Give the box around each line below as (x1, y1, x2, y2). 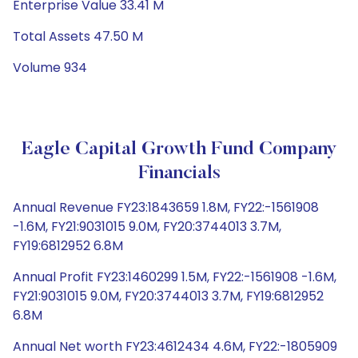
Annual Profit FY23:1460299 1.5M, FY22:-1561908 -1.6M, (13, 268, 336, 286)
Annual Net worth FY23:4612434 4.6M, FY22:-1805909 (13, 337, 337, 356)
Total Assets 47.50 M (13, 27, 143, 46)
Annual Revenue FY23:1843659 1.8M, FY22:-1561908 (13, 198, 319, 217)
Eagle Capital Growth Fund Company (21, 140, 337, 159)
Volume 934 (13, 58, 87, 77)
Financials (137, 164, 221, 183)
